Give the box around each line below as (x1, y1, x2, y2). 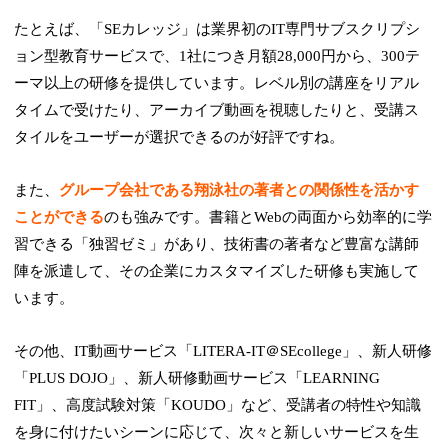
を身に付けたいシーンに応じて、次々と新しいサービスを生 (14, 423, 420, 440)
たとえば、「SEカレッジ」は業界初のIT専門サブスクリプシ (14, 20, 421, 37)
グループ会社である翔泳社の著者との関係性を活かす (59, 181, 420, 198)
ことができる (14, 208, 105, 225)
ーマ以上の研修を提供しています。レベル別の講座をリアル (14, 74, 420, 91)
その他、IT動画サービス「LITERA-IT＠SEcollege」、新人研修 (14, 342, 433, 359)
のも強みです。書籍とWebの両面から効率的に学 (104, 208, 433, 225)
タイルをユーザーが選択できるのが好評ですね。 (14, 128, 345, 145)
